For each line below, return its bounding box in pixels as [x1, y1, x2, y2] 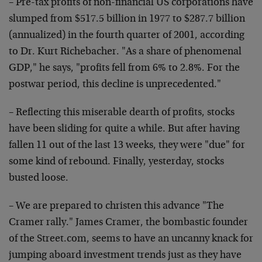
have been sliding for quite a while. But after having [9, 124, 240, 135]
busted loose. [9, 173, 68, 184]
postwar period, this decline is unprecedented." [9, 80, 221, 90]
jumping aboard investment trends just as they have [9, 250, 242, 261]
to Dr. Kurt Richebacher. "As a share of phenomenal [9, 47, 242, 57]
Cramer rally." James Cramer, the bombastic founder [9, 218, 248, 228]
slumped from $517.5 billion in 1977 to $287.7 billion [9, 14, 245, 25]
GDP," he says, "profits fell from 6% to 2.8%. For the [9, 63, 240, 74]
